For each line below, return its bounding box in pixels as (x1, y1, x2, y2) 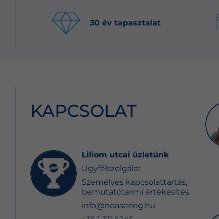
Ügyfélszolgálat (82, 163, 142, 173)
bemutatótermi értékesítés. (82, 187, 191, 197)
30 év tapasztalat (90, 18, 161, 28)
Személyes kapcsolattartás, (82, 177, 188, 187)
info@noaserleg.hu (82, 200, 156, 210)
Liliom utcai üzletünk (82, 150, 169, 159)
